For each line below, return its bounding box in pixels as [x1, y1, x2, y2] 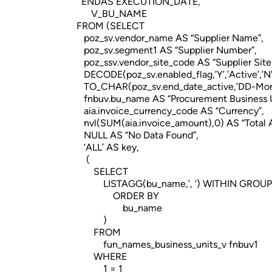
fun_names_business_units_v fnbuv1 [74, 239, 258, 250]
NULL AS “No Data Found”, [74, 129, 199, 141]
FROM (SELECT [74, 20, 144, 32]
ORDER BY [74, 190, 159, 202]
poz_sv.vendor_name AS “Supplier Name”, [74, 32, 263, 44]
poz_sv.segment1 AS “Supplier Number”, [74, 44, 257, 56]
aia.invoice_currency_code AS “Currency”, [74, 105, 264, 117]
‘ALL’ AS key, [74, 141, 139, 153]
